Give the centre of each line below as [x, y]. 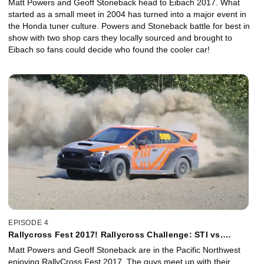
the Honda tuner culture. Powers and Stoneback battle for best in [129, 26]
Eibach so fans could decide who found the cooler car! [109, 50]
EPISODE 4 [29, 222]
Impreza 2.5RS [38, 244]
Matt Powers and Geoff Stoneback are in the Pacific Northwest [124, 250]
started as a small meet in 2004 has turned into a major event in [127, 14]
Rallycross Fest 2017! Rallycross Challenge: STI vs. [115, 234]
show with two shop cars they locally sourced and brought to [120, 38]
